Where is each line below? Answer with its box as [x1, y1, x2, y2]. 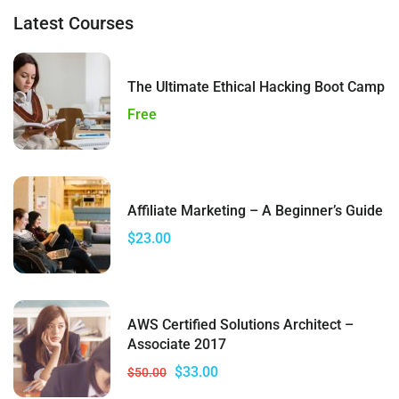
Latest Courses [13, 12, 134, 35]
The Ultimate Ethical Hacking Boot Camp [127, 77, 385, 95]
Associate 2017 [127, 335, 226, 353]
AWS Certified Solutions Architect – [127, 315, 354, 333]
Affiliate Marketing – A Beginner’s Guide [127, 201, 383, 219]
